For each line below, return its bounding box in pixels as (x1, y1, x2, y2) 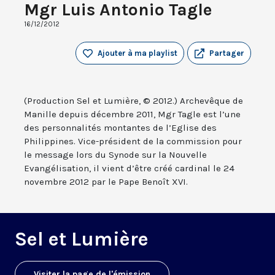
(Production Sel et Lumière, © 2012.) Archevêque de (24, 95, 243, 107)
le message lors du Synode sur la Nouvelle (24, 149, 207, 161)
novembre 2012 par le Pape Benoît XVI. (24, 176, 188, 188)
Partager (209, 48, 244, 58)
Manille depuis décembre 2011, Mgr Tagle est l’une (24, 109, 241, 120)
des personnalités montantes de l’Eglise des (24, 122, 217, 134)
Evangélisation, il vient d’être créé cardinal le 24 (24, 163, 234, 174)
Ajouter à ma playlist (98, 48, 177, 58)
